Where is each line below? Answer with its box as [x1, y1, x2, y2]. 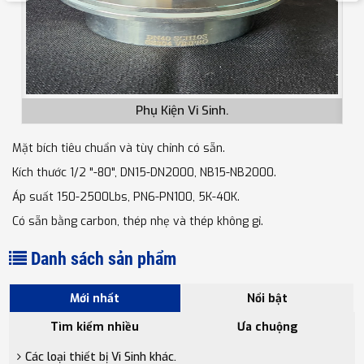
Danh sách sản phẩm [31, 248, 177, 269]
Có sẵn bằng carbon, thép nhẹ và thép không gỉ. [9, 213, 264, 229]
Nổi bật [247, 290, 288, 306]
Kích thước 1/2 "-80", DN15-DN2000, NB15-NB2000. [9, 164, 277, 180]
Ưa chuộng [236, 318, 298, 335]
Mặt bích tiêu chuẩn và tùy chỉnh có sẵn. [9, 140, 226, 156]
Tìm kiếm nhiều [50, 318, 140, 335]
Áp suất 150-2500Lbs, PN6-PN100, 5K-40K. [9, 188, 240, 205]
